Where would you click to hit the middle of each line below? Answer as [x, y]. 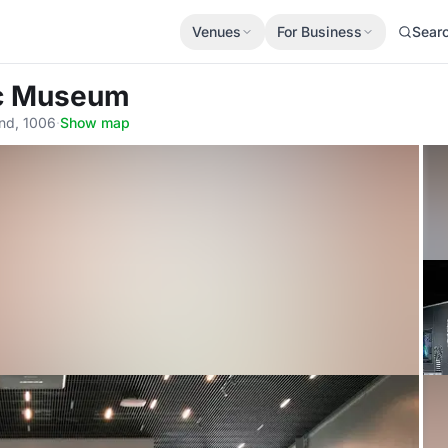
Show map [95, 122]
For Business [319, 31]
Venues [216, 31]
